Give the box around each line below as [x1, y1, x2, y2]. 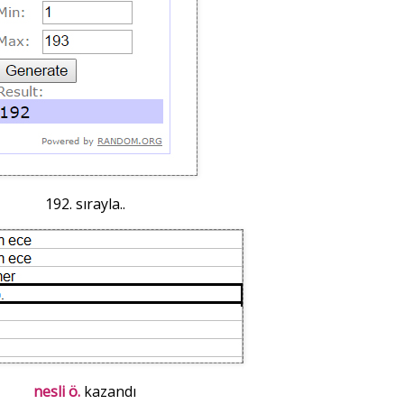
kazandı [80, 381, 136, 402]
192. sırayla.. [44, 194, 125, 215]
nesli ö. [33, 381, 80, 402]
